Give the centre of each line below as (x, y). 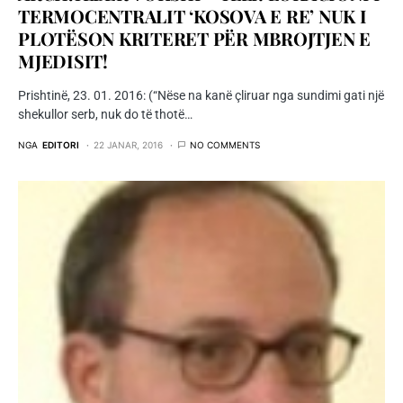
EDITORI (61, 145)
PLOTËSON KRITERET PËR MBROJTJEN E (194, 39)
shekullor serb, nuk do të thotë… (105, 115)
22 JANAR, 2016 (128, 145)
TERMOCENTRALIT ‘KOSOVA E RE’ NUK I (193, 16)
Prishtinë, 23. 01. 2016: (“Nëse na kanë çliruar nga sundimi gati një (201, 96)
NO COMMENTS (225, 145)
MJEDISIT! (63, 61)
